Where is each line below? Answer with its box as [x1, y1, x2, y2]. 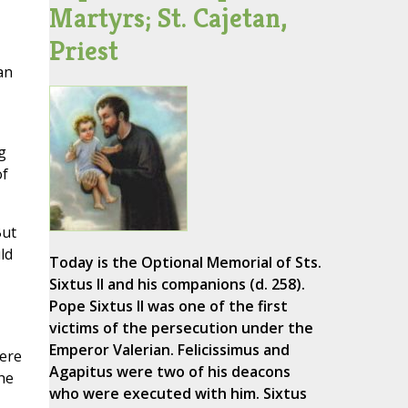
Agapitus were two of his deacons [48, 362, 291, 382]
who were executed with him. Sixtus [48, 383, 307, 404]
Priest [48, 34, 118, 68]
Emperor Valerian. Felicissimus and [48, 340, 290, 361]
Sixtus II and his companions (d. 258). [48, 274, 305, 295]
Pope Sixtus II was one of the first [48, 296, 288, 317]
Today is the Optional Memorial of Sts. [48, 252, 321, 273]
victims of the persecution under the [48, 318, 313, 339]
